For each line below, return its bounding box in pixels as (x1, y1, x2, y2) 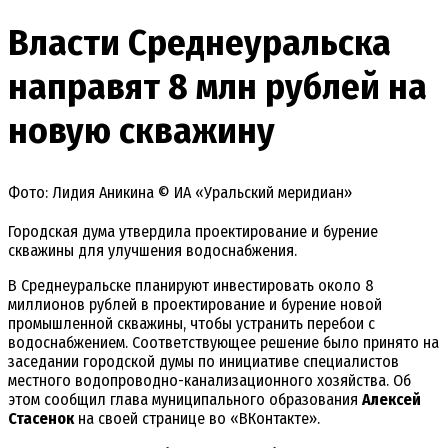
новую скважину (8, 108, 275, 153)
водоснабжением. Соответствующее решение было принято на (8, 333, 439, 353)
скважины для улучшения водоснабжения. (8, 241, 301, 261)
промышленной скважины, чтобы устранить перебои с (8, 314, 375, 334)
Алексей (362, 390, 421, 410)
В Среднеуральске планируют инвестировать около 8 (8, 276, 374, 296)
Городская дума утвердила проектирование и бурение (8, 222, 378, 242)
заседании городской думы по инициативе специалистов (8, 352, 399, 372)
